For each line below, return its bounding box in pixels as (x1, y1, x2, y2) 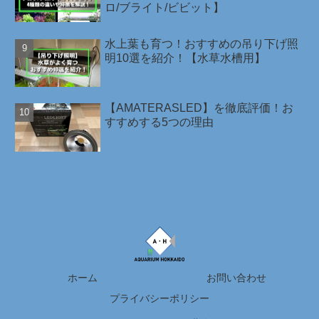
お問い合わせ (206, 272, 266, 284)
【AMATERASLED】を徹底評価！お (105, 102, 294, 115)
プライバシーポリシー (110, 293, 209, 305)
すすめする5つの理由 (105, 116, 214, 129)
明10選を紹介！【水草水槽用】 (105, 51, 266, 64)
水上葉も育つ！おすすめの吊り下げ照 (105, 37, 299, 50)
